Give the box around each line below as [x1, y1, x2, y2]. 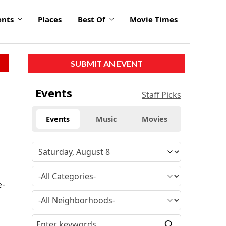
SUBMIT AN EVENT [70, 58, 143, 68]
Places [38, 14, 62, 25]
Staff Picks [142, 89, 181, 100]
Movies [142, 114, 168, 124]
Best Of [78, 14, 105, 25]
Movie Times [130, 14, 178, 25]
